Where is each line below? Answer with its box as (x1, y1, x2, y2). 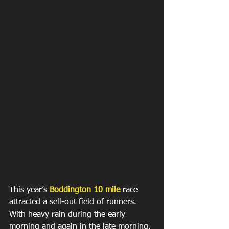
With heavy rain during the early (9, 210, 128, 219)
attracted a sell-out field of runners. (9, 198, 139, 207)
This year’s (9, 186, 50, 194)
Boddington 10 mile (50, 186, 120, 194)
